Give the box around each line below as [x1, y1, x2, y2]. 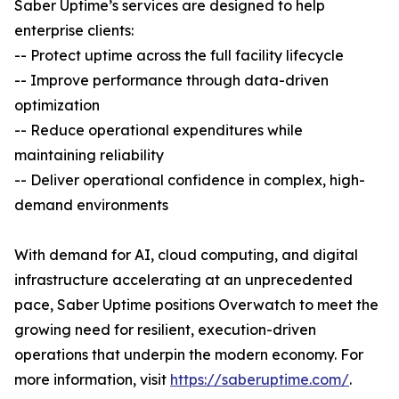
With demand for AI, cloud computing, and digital [14, 246, 358, 265]
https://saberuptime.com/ [170, 370, 349, 389]
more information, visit [14, 370, 170, 389]
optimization [14, 96, 100, 115]
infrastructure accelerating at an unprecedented [14, 271, 353, 289]
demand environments [14, 196, 168, 215]
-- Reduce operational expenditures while [14, 121, 303, 140]
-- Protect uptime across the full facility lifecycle [14, 46, 344, 65]
